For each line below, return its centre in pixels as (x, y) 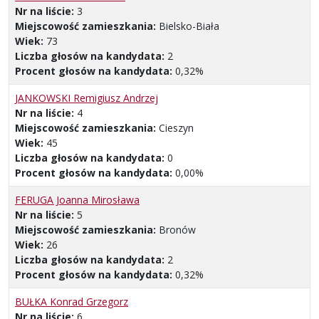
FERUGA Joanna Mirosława (77, 200)
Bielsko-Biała (189, 26)
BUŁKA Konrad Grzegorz (72, 302)
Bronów (177, 230)
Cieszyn (176, 128)
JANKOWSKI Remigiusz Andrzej (87, 98)
